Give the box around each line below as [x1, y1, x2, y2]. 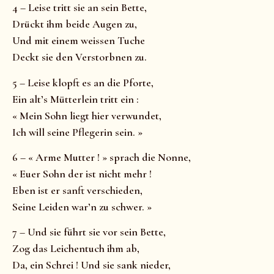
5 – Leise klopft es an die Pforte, [12, 75, 154, 89]
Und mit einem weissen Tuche [12, 34, 145, 48]
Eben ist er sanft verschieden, [12, 183, 143, 197]
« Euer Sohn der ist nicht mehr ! [12, 166, 152, 180]
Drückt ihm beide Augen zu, [12, 17, 137, 31]
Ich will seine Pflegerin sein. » [12, 125, 143, 139]
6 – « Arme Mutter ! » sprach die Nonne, [12, 150, 191, 164]
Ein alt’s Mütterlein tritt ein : [12, 92, 139, 106]
